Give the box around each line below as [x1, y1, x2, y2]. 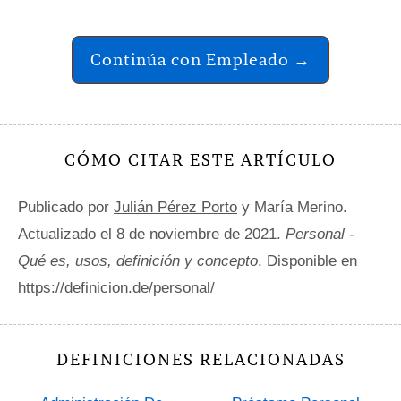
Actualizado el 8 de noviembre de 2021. [18, 226, 286, 243]
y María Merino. [237, 199, 347, 217]
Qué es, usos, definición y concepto [18, 252, 258, 270]
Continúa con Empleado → [90, 49, 311, 71]
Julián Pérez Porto [114, 199, 237, 217]
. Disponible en [258, 252, 357, 270]
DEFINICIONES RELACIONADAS [55, 349, 346, 371]
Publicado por [18, 199, 114, 217]
